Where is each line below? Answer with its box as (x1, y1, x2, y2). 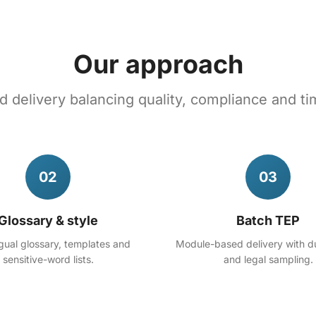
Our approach (73, 49, 243, 80)
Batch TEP (236, 213, 300, 228)
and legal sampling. (223, 253, 313, 265)
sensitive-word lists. (2, 253, 94, 265)
